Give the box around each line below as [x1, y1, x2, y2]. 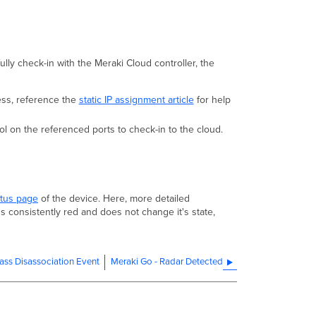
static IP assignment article [78, 94, 194, 107]
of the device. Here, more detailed [38, 192, 190, 205]
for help [193, 94, 231, 107]
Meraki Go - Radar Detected [111, 255, 223, 267]
